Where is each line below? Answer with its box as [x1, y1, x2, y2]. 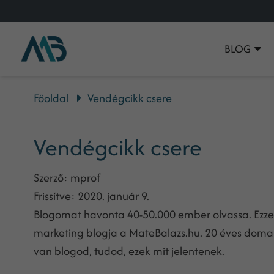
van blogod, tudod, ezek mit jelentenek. [33, 243, 224, 259]
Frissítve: [33, 188, 75, 204]
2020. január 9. [75, 188, 149, 204]
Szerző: [33, 169, 68, 186]
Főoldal [33, 90, 68, 106]
